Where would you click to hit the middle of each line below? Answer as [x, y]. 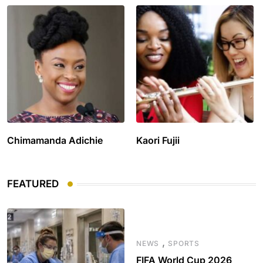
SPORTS [184, 244]
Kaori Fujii [158, 141]
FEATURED [33, 184]
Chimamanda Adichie [55, 141]
